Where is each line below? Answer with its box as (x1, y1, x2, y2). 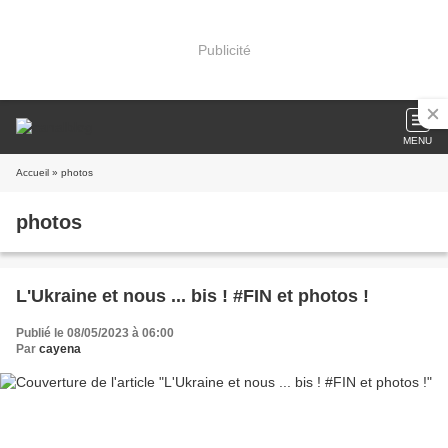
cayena (39, 342, 81, 356)
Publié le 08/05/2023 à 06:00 (16, 326, 174, 340)
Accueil (16, 167, 49, 178)
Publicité (197, 41, 251, 58)
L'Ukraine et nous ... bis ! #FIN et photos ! (16, 286, 369, 306)
